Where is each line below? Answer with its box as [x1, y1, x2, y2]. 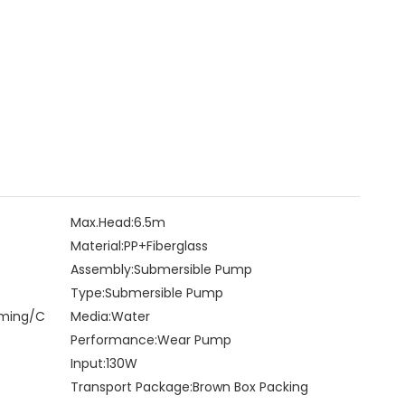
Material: [70, 237, 124, 255]
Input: [70, 354, 106, 372]
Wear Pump [156, 331, 231, 349]
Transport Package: [70, 378, 193, 396]
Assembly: [70, 260, 134, 278]
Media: [70, 307, 111, 325]
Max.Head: [70, 213, 134, 231]
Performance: [70, 331, 157, 349]
